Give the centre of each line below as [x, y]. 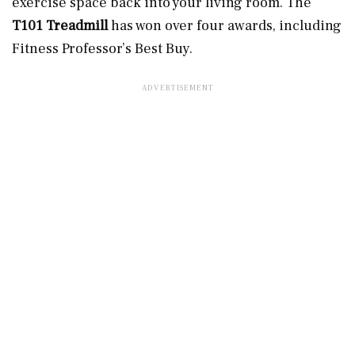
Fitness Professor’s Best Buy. [102, 48]
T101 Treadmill [61, 25]
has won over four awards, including [226, 25]
